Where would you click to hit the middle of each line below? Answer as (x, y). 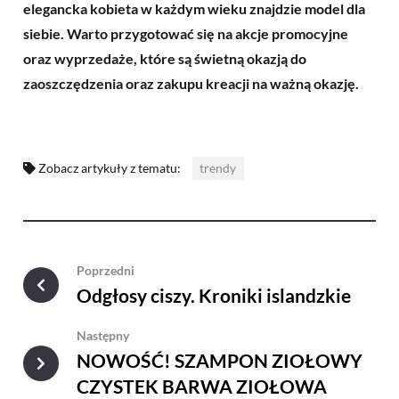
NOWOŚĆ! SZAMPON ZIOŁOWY (220, 361)
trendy (218, 167)
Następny (103, 335)
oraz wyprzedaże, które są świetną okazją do (165, 58)
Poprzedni (106, 270)
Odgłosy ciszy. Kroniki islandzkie (214, 295)
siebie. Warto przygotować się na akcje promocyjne (186, 33)
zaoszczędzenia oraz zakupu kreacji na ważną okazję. (191, 83)
